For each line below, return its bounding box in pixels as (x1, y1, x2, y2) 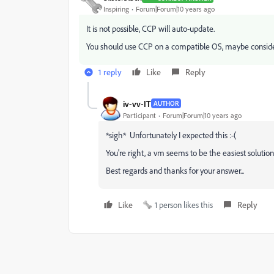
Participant (123, 110, 156, 120)
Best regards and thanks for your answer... (106, 165, 244, 176)
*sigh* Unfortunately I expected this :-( (106, 130, 237, 140)
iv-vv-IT (123, 98, 151, 109)
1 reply (98, 67, 122, 77)
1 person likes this (155, 199, 213, 210)
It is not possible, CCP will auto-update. (86, 23, 215, 34)
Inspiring (103, 4, 129, 13)
